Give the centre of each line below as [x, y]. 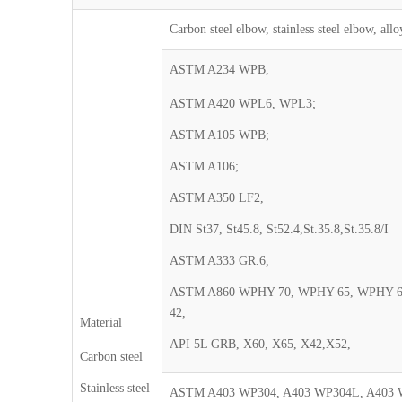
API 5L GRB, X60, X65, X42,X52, [261, 344]
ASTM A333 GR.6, [220, 261]
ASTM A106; [205, 166]
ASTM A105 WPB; [220, 135]
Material [101, 323]
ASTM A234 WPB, [220, 70]
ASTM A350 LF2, [217, 198]
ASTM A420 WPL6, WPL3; [243, 104]
